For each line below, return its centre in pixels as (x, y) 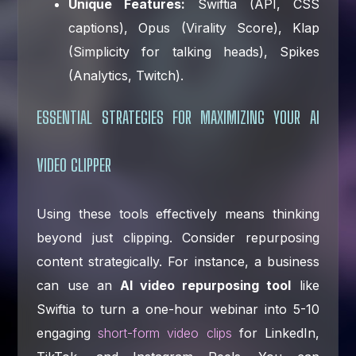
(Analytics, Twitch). (126, 75)
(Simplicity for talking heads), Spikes (194, 51)
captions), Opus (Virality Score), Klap (194, 27)
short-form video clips (165, 333)
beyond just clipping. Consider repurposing (178, 237)
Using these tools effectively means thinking (178, 213)
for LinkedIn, (275, 333)
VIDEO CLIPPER (74, 164)
